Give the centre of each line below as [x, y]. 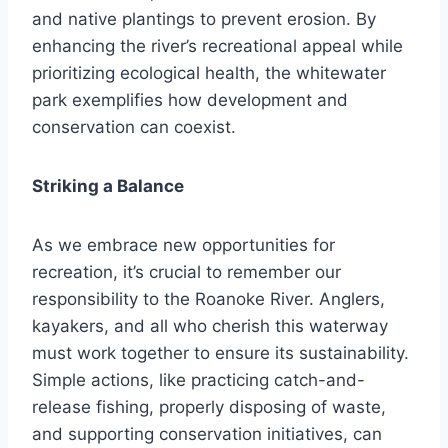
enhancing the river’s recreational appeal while [217, 46]
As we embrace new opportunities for [183, 245]
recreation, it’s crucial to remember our [186, 272]
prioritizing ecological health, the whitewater [209, 73]
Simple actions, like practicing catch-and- [198, 380]
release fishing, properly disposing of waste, [209, 407]
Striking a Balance [108, 186]
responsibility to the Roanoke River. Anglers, [208, 299]
